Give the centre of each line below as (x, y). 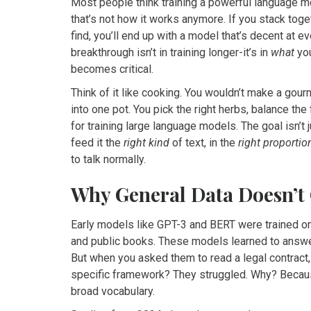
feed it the (97, 142)
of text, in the (204, 142)
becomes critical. (112, 69)
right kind (146, 142)
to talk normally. (108, 159)
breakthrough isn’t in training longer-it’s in (171, 52)
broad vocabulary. (113, 291)
